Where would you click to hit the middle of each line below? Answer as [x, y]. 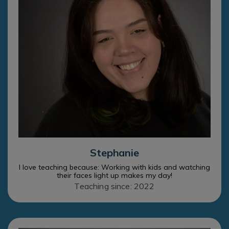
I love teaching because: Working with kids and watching [114, 167]
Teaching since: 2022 [114, 186]
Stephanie [114, 152]
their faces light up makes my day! [114, 175]
